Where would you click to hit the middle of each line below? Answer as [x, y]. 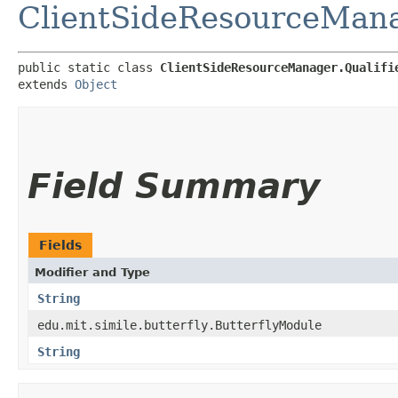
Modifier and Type [92, 272]
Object [96, 84]
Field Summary [174, 186]
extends [46, 84]
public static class [89, 67]
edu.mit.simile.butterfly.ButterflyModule [179, 325]
